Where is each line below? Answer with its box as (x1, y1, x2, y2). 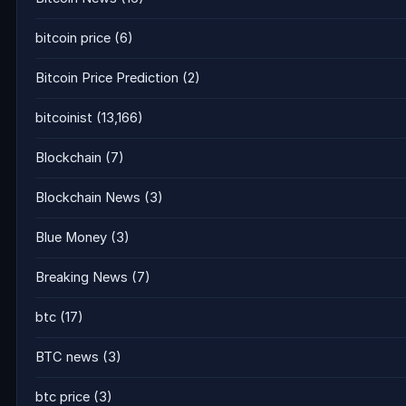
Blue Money (35, 229, 107, 246)
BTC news (35, 349, 99, 366)
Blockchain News (35, 189, 140, 207)
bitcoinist (35, 110, 92, 127)
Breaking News (35, 269, 128, 286)
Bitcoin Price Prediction (35, 70, 179, 87)
